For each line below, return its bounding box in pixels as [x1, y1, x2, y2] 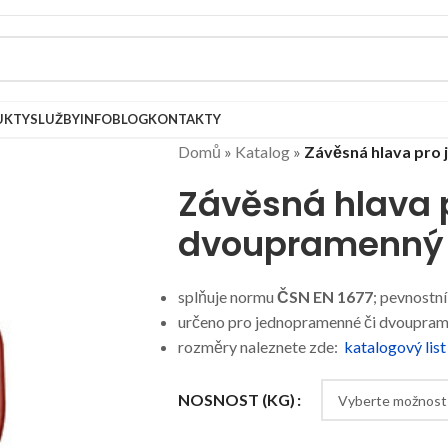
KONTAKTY [148, 111, 221, 127]
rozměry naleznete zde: [177, 337, 341, 356]
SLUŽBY [30, 111, 80, 127]
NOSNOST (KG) [177, 390, 295, 410]
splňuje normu [177, 287, 277, 306]
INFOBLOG [80, 111, 148, 127]
